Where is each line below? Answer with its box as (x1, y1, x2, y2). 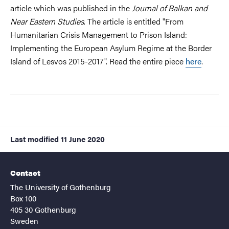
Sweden (10, 215, 38, 226)
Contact (10, 167, 40, 178)
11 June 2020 (61, 133, 105, 144)
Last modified (10, 133, 59, 144)
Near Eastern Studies (10, 15, 84, 27)
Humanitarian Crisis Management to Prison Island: (10, 28, 187, 40)
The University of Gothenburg (10, 181, 111, 192)
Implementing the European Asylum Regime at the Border (10, 41, 212, 54)
